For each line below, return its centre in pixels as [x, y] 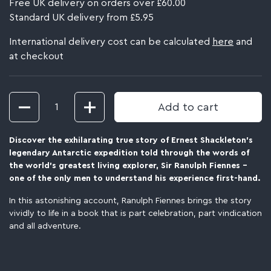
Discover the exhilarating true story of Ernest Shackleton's [131, 140]
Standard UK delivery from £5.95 [81, 18]
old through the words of [197, 153]
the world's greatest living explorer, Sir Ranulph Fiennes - [128, 166]
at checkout [36, 56]
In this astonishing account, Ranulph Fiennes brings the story [130, 201]
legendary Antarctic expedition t [77, 153]
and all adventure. [45, 226]
